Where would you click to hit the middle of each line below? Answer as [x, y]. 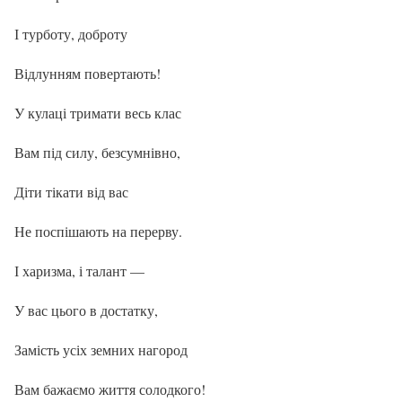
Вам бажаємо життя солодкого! [110, 389]
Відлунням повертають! [87, 73]
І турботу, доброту [71, 33]
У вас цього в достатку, [86, 310]
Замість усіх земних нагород [101, 349]
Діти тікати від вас [71, 191]
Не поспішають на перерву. [98, 231]
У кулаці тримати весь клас [98, 112]
